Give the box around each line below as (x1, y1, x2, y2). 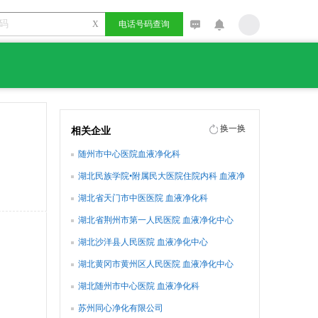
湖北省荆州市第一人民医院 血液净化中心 (78, 215, 234, 225)
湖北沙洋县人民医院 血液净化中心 (78, 237, 208, 247)
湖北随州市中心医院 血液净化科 (78, 281, 199, 291)
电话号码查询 (119, 19, 170, 29)
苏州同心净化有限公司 (78, 303, 163, 313)
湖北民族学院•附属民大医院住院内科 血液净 (78, 171, 245, 181)
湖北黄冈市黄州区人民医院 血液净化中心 (78, 259, 234, 269)
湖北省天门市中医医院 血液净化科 (78, 193, 208, 203)
